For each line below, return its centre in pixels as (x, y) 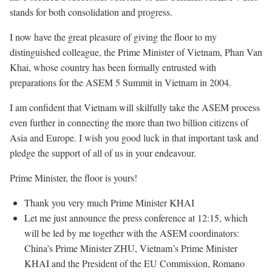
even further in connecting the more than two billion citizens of (129, 122)
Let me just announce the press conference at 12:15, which (136, 218)
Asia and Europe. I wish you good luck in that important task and (134, 138)
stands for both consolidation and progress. (91, 12)
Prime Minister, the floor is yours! (73, 178)
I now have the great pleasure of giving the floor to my (113, 37)
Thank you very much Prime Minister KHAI (109, 202)
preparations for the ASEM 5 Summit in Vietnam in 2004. (121, 82)
